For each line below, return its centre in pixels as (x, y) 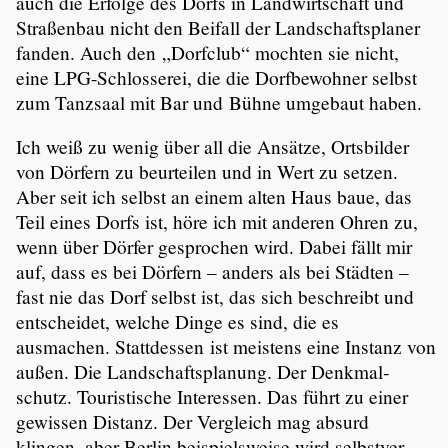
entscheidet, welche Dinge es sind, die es (177, 322)
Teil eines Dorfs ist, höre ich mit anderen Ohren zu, (217, 222)
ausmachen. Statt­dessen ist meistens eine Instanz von (226, 347)
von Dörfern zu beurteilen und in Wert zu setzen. (207, 172)
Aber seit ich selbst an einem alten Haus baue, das (214, 197)
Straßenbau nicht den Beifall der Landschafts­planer (218, 27)
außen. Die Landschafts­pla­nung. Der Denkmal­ (202, 372)
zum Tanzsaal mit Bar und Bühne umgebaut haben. (219, 102)
